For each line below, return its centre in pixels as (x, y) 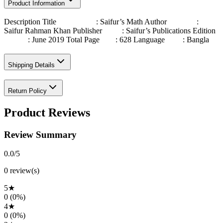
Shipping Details (31, 65)
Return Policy (27, 91)
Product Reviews (47, 112)
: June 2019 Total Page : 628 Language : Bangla (107, 40)
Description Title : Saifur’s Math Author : (101, 22)
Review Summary (40, 134)
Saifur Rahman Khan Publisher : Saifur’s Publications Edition (111, 31)
